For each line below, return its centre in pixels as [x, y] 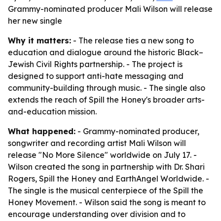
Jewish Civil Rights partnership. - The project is [95, 64]
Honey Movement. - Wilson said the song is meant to [107, 202]
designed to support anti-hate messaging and [96, 76]
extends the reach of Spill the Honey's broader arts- [106, 100]
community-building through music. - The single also [107, 88]
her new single [35, 21]
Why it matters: [39, 40]
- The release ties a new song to [132, 40]
